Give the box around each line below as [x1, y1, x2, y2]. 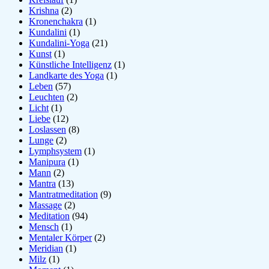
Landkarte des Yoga [29, 70, 104, 80]
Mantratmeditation [29, 189, 98, 199]
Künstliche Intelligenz [29, 59, 112, 70]
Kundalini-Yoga [29, 37, 89, 48]
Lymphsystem [29, 145, 82, 156]
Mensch [29, 221, 59, 232]
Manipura [29, 156, 65, 167]
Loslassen [29, 124, 66, 134]
